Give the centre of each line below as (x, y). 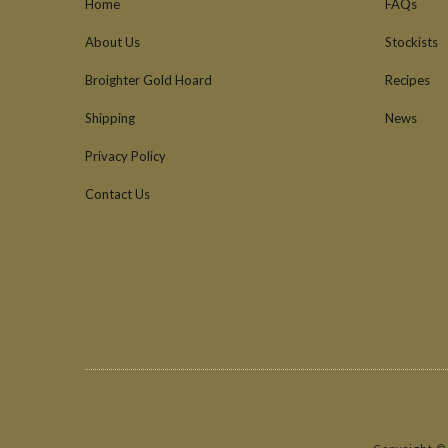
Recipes (407, 80)
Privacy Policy (125, 156)
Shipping (109, 118)
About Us (112, 42)
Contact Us (117, 194)
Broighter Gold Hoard (148, 80)
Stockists (411, 42)
